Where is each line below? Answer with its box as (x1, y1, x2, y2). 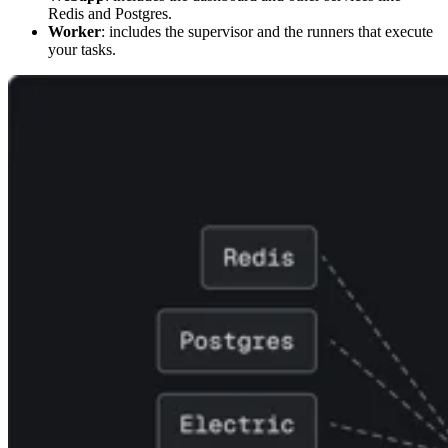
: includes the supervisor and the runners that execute (101, 22, 433, 40)
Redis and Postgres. (48, 4, 172, 22)
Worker (48, 22, 101, 40)
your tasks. (48, 40, 116, 58)
